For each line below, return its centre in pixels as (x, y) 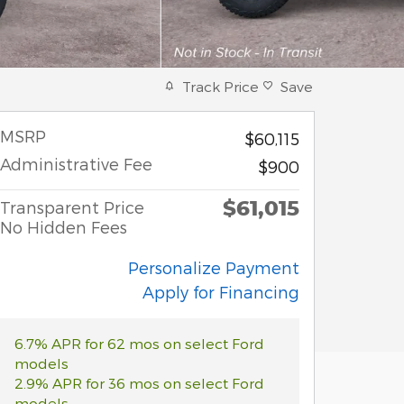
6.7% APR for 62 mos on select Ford (139, 343)
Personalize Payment (214, 267)
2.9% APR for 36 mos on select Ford (139, 382)
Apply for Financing (221, 291)
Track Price (220, 86)
